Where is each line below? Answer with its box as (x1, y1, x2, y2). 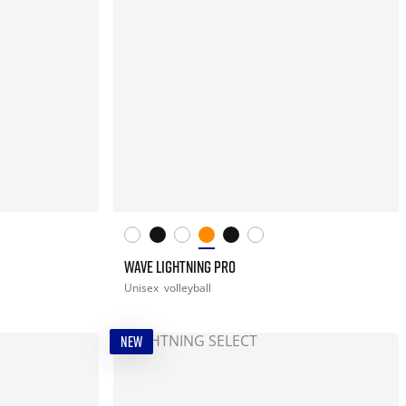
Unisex (124, 279, 162, 295)
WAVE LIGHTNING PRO (124, 256, 237, 276)
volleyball (164, 279, 212, 295)
